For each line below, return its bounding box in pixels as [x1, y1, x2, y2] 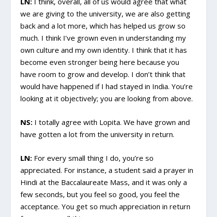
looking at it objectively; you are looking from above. [20, 93, 193, 104]
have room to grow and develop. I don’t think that [20, 69, 186, 79]
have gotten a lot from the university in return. [20, 129, 175, 139]
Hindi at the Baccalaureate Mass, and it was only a [20, 177, 187, 187]
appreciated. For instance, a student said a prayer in [20, 165, 194, 175]
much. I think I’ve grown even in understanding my [20, 33, 186, 43]
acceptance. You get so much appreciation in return [20, 201, 191, 212]
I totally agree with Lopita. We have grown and [32, 117, 190, 127]
